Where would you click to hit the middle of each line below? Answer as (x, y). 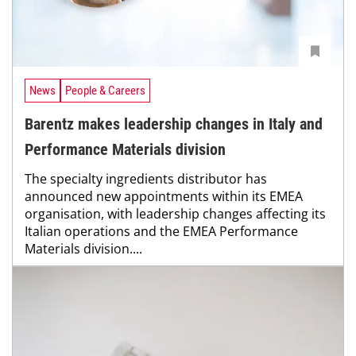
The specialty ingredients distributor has (146, 178)
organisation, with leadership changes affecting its (175, 213)
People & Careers (105, 90)
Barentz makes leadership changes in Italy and (174, 124)
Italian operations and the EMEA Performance (161, 231)
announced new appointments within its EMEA (164, 196)
